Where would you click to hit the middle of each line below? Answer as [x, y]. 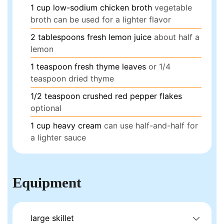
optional [46, 108]
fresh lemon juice [119, 37]
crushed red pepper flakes [132, 96]
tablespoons [61, 37]
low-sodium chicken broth [103, 7]
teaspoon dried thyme [72, 78]
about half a [177, 37]
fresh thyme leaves [110, 66]
